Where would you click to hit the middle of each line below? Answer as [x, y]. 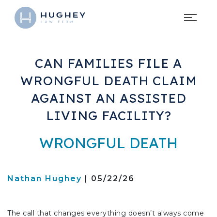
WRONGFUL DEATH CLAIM [108, 80]
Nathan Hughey [45, 178]
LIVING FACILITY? [108, 115]
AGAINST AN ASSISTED [108, 98]
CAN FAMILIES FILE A [108, 63]
